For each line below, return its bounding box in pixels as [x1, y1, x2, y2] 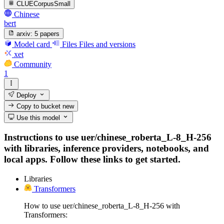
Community [14, 60, 51, 69]
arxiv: [16, 30, 33, 38]
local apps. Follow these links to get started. [4, 154, 180, 165]
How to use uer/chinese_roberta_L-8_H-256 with [24, 201, 180, 210]
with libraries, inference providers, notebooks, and [4, 143, 209, 154]
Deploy [14, 91, 37, 99]
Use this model [14, 113, 60, 121]
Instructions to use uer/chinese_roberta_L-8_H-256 [4, 132, 211, 143]
